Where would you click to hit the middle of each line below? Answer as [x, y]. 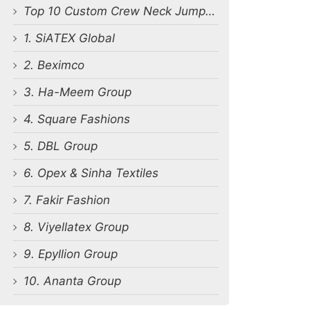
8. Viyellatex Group [76, 227]
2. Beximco [54, 65]
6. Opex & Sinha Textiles [91, 173]
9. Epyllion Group [71, 254]
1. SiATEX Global [70, 38]
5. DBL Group [61, 146]
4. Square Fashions [77, 119]
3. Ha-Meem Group [78, 92]
